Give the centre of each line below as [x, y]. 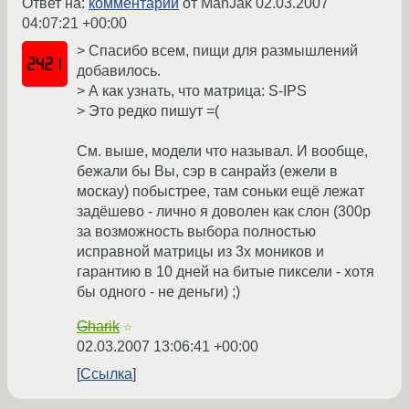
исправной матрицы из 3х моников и [200, 252]
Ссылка [106, 374]
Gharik [98, 327]
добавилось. [119, 71]
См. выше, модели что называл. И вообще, [222, 152]
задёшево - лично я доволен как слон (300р [224, 212]
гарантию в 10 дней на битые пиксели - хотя [225, 272]
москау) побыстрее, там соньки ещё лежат [220, 192]
